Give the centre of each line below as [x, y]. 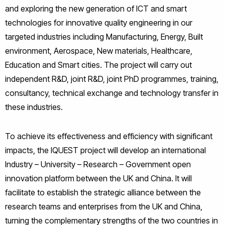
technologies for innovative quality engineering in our [99, 23]
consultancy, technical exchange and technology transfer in [112, 93]
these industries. [34, 107]
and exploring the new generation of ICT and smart [96, 9]
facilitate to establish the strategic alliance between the [103, 192]
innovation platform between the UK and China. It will [98, 178]
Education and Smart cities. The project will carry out [98, 65]
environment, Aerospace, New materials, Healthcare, [99, 51]
